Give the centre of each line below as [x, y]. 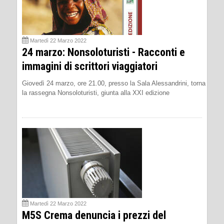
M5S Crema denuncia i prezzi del [94, 215]
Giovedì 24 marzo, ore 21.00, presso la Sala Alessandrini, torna [114, 83]
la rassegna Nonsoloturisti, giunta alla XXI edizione [96, 92]
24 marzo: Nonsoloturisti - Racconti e [103, 52]
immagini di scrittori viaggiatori [90, 66]
